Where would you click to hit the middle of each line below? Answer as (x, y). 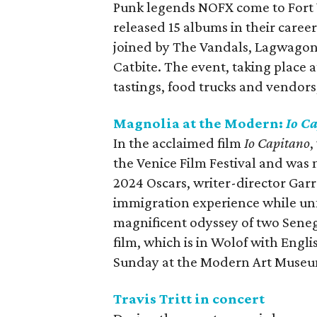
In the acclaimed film (179, 143)
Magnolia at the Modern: (200, 123)
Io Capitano (277, 143)
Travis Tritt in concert (189, 299)
